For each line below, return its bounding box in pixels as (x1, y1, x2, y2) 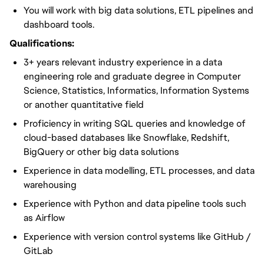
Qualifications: (9, 37, 74, 49)
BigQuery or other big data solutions (24, 146, 179, 158)
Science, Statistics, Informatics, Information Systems (24, 84, 249, 97)
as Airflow (24, 212, 65, 224)
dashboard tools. (24, 18, 94, 31)
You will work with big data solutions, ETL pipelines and (24, 4, 253, 16)
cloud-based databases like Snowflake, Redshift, (24, 131, 229, 144)
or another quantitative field (24, 98, 144, 111)
